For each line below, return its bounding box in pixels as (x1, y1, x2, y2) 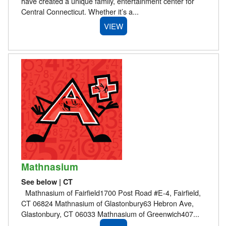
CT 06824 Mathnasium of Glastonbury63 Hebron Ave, (21, 197, 194, 208)
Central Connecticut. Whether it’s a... (21, 6, 139, 17)
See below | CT (21, 176, 73, 187)
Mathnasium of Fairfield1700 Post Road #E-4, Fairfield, (21, 187, 201, 198)
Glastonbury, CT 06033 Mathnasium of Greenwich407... (21, 208, 199, 219)
